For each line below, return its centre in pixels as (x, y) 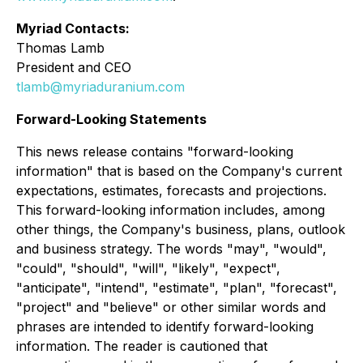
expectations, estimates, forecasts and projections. (171, 190)
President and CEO (74, 67)
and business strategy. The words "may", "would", (171, 248)
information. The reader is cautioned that (142, 346)
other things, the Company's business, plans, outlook (181, 229)
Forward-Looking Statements (111, 119)
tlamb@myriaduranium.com (100, 86)
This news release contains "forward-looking (155, 151)
